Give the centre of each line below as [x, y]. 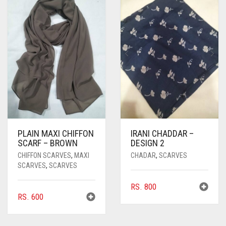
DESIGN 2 [148, 143]
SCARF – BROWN [48, 143]
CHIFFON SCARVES [44, 156]
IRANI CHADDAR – [162, 134]
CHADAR [143, 156]
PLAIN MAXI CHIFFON [56, 134]
